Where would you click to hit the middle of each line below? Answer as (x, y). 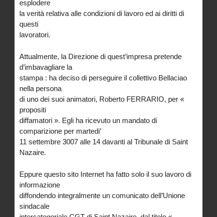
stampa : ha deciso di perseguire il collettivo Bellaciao (103, 77)
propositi (33, 109)
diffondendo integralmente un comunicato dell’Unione (102, 195)
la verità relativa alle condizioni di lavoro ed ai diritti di (102, 13)
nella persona (40, 88)
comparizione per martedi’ (60, 131)
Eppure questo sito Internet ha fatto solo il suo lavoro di (105, 174)
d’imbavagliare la (46, 67)
